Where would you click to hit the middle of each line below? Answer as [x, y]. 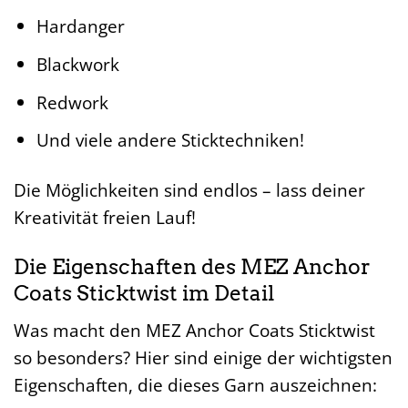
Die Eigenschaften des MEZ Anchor [192, 266]
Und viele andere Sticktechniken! [170, 140]
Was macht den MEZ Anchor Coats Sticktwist [194, 331]
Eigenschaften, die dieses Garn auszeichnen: [195, 385]
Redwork [72, 102]
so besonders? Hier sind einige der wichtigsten [203, 358]
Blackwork [77, 64]
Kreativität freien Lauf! [105, 217]
